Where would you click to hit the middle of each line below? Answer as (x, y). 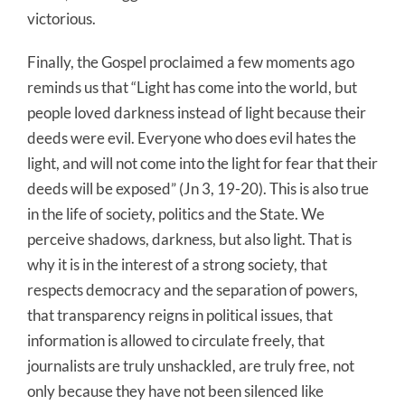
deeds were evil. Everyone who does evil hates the (192, 137)
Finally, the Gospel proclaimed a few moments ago (191, 61)
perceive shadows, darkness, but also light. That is (189, 239)
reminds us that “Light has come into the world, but (192, 87)
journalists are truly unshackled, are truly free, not (191, 365)
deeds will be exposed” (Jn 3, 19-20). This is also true (198, 188)
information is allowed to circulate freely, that (176, 340)
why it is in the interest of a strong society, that (177, 264)
